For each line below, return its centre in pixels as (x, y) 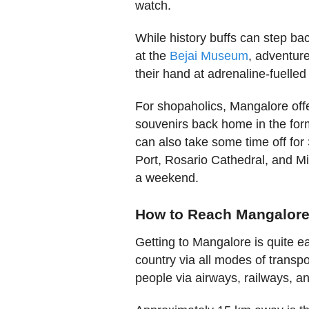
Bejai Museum (209, 56)
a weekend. (167, 178)
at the (153, 56)
